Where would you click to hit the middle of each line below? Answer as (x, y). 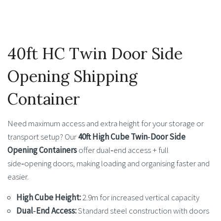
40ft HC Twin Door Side (95, 54)
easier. (18, 177)
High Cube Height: (49, 198)
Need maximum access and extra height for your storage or (106, 124)
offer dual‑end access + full (123, 150)
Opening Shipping (73, 76)
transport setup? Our (43, 137)
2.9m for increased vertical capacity (140, 198)
